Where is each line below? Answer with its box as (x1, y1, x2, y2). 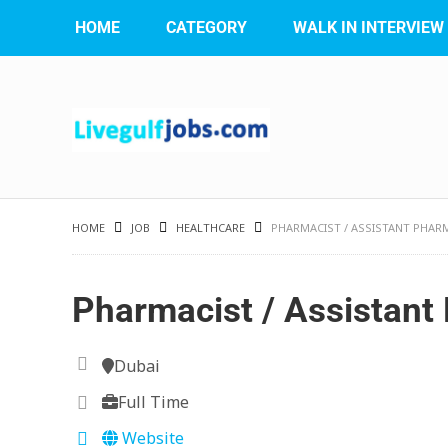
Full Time (118, 391, 189, 413)
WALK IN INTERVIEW (293, 18, 444, 37)
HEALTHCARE (176, 220, 245, 235)
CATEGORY (166, 18, 247, 37)
